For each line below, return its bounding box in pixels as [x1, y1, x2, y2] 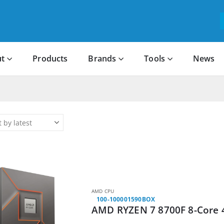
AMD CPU [91, 187, 114, 195]
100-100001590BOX [96, 195, 155, 204]
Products [32, 53, 68, 64]
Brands [88, 53, 116, 64]
